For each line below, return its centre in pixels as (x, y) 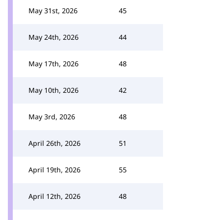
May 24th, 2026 (54, 37)
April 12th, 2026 (55, 196)
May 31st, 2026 (53, 11)
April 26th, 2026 (55, 143)
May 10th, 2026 (54, 90)
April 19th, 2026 (55, 170)
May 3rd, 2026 (52, 117)
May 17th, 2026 (54, 64)
